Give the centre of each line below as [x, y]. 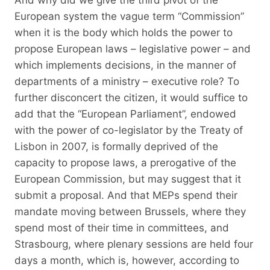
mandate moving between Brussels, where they [130, 211]
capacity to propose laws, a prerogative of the [125, 162]
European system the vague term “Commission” [129, 16]
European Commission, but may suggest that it [128, 179]
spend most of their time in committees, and [122, 228]
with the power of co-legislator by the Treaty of [129, 130]
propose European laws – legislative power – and [133, 49]
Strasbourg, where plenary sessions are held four [134, 244]
